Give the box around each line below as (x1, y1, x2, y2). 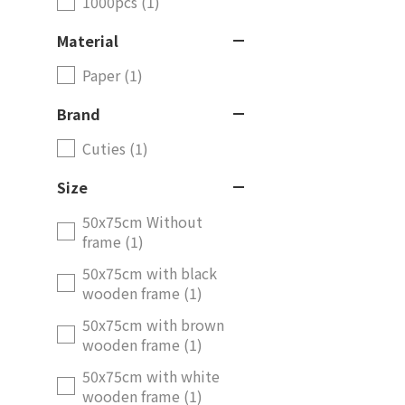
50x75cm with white (82, 365, 220, 387)
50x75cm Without (82, 211, 202, 232)
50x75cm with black (82, 262, 217, 284)
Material (57, 30, 118, 52)
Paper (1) (82, 64, 143, 86)
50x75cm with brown (82, 314, 224, 335)
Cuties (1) (82, 137, 148, 159)
